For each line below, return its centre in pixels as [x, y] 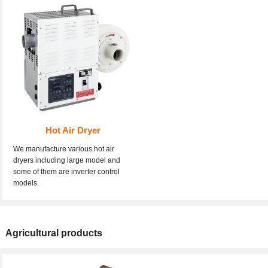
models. [27, 183]
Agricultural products [54, 233]
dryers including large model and [67, 161]
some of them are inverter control [66, 172]
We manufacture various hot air [64, 149]
